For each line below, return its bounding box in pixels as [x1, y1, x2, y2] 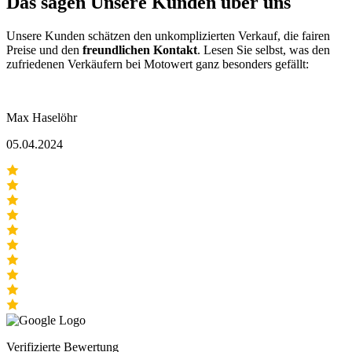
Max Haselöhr [6, 111, 77, 125]
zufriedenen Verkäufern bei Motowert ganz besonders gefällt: [6, 57, 309, 71]
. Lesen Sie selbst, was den [197, 43, 330, 57]
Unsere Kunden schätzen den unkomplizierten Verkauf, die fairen [6, 29, 330, 43]
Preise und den [6, 43, 82, 57]
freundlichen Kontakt [82, 43, 197, 57]
